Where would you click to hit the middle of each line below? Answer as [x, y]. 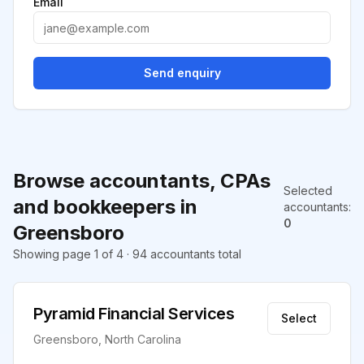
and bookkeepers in [105, 207]
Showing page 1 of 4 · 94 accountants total [127, 254]
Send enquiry [182, 73]
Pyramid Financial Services [134, 314]
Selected [308, 191]
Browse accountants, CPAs [142, 181]
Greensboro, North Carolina [107, 339]
